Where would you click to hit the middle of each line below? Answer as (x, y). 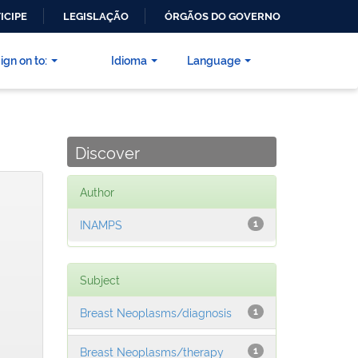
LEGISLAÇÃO (96, 16)
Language (214, 60)
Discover (107, 152)
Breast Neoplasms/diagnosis (155, 312)
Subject (99, 280)
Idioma (129, 60)
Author (97, 192)
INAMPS (101, 225)
